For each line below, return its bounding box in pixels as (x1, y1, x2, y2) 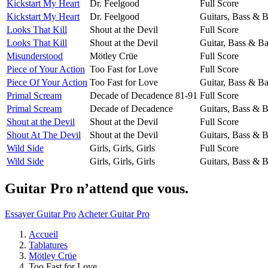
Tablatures (29, 239, 68, 250)
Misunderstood (7, 50, 63, 61)
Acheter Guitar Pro (78, 208, 150, 219)
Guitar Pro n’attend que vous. (5, 180, 188, 196)
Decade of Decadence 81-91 (90, 90, 197, 100)
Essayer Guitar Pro (5, 208, 76, 219)
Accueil (29, 229, 58, 239)
